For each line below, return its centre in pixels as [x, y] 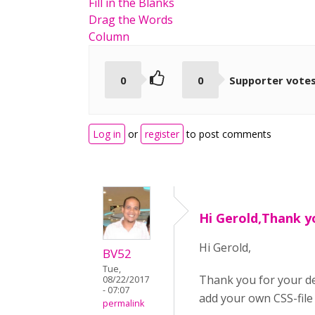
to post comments [227, 134]
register [162, 134]
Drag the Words [131, 20]
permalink [123, 304]
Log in [107, 134]
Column [109, 37]
